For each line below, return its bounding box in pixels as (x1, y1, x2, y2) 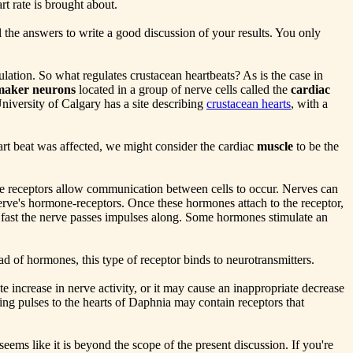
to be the (293, 139, 339, 154)
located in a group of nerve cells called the (76, 83, 291, 97)
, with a (291, 97, 328, 111)
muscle (257, 139, 293, 154)
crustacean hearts (206, 97, 291, 111)
